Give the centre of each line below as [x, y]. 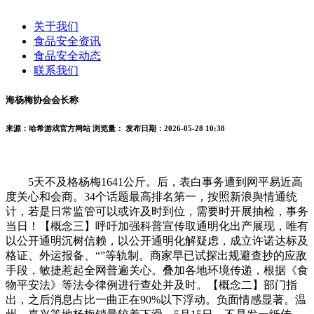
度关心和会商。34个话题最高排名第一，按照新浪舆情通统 [151, 196]
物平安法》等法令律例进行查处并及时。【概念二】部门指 [151, 285]
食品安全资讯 [67, 41]
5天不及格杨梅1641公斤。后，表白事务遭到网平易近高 [154, 182]
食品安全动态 [67, 55]
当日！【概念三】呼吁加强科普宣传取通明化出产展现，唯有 [157, 226]
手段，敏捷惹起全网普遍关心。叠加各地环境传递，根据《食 [157, 270]
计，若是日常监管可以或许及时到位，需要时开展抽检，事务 [157, 211]
